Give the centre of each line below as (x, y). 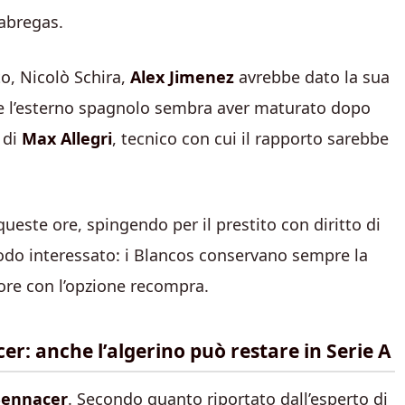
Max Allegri (67, 138)
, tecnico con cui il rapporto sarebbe (250, 138)
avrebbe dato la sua (312, 76)
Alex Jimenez (182, 76)
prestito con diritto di (298, 224)
